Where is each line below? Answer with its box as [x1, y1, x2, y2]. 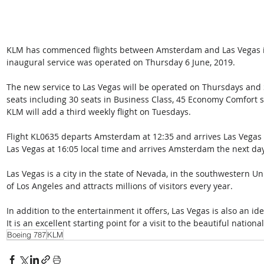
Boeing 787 [7, 229, 46, 239]
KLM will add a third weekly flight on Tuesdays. [6, 105, 191, 117]
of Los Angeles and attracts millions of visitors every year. [6, 180, 235, 192]
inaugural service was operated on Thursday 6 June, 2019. [6, 56, 235, 68]
